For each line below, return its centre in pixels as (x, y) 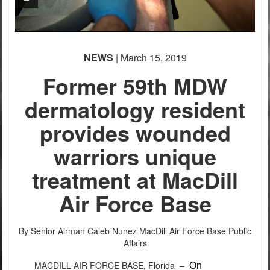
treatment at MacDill (135, 179)
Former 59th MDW (135, 85)
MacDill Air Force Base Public (195, 231)
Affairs (135, 243)
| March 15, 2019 (150, 57)
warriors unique (135, 156)
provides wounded (135, 132)
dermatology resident (135, 109)
